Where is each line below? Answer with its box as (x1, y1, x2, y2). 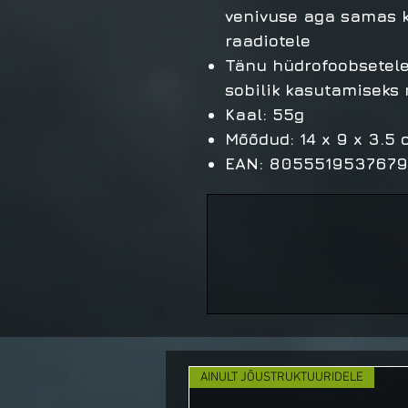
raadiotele (225, 30, 311, 50)
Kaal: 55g (225, 104, 304, 124)
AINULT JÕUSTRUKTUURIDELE (200, 369, 363, 385)
